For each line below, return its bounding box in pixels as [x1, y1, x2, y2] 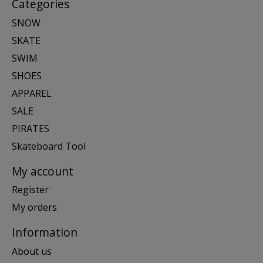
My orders [12, 201, 57, 214]
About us [12, 244, 52, 258]
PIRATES [12, 122, 49, 135]
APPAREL [12, 86, 52, 100]
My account [12, 163, 73, 179]
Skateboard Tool [12, 139, 86, 153]
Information [12, 224, 77, 241]
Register [12, 183, 49, 197]
